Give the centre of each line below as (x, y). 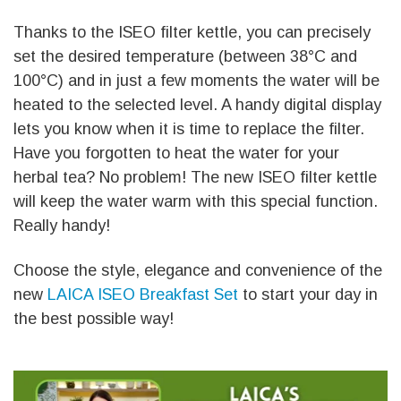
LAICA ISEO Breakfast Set (143, 295)
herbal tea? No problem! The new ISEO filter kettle (195, 177)
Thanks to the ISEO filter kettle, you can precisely (192, 32)
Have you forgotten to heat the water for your (176, 153)
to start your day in (308, 295)
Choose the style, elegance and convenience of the (198, 271)
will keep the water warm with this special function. (196, 201)
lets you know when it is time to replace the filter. (189, 128)
